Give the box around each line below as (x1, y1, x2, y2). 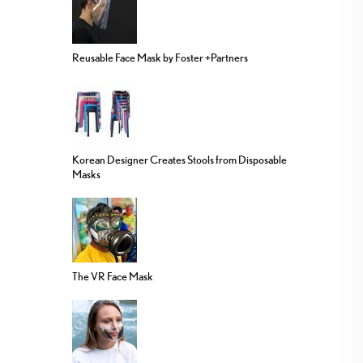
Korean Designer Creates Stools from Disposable (72, 153, 287, 167)
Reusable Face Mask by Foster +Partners (72, 51, 248, 65)
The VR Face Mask (72, 270, 153, 284)
